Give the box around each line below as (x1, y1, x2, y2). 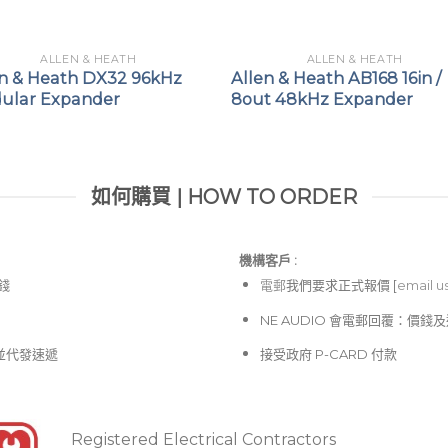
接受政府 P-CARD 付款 (259, 346, 397, 363)
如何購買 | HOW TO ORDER (91, 185, 357, 210)
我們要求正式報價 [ (285, 277, 397, 294)
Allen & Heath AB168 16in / (231, 67, 442, 88)
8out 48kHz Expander (231, 88, 414, 109)
